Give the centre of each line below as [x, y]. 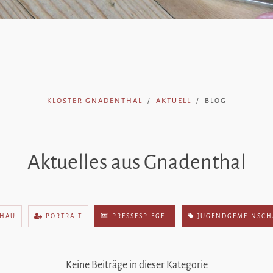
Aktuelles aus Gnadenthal [136, 162]
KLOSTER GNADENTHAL [94, 101]
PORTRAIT [62, 216]
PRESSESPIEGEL [139, 216]
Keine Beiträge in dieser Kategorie [136, 265]
